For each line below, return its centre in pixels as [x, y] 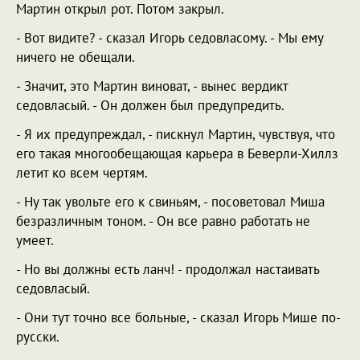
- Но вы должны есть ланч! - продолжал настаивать [168, 269]
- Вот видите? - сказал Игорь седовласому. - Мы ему [170, 38]
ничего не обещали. [76, 57]
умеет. [35, 240]
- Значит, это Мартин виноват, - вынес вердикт [152, 86]
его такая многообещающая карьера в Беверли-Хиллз [177, 153]
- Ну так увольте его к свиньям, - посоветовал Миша [170, 202]
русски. [38, 337]
